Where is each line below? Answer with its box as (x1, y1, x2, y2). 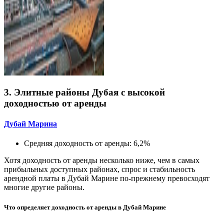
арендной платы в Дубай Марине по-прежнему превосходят (4, 174, 209, 183)
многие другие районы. (4, 183, 84, 192)
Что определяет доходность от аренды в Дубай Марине (4, 203, 166, 211)
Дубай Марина (4, 119, 57, 128)
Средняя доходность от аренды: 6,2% (24, 139, 150, 148)
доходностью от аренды (4, 97, 106, 108)
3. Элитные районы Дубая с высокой (4, 86, 165, 97)
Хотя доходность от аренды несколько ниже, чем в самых (4, 156, 199, 165)
